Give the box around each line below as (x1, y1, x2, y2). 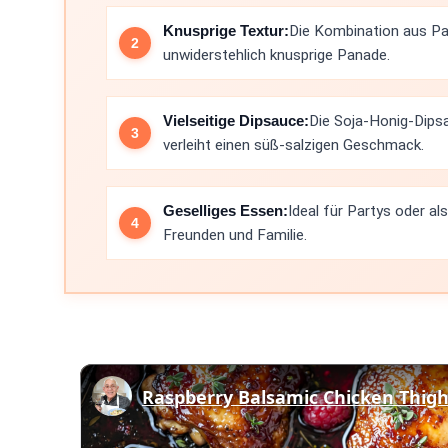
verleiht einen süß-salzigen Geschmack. (163, 136, 424, 154)
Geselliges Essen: (163, 202, 288, 219)
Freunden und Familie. (163, 226, 307, 244)
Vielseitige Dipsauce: (163, 112, 309, 129)
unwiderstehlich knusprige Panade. (163, 46, 390, 64)
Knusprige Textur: (163, 22, 289, 39)
